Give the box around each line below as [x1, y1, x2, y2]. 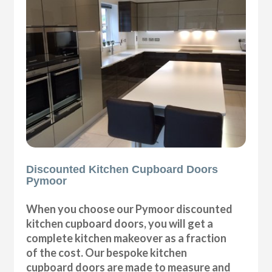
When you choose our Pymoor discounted [26, 202, 233, 216]
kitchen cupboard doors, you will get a [26, 217, 214, 231]
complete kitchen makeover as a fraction [26, 231, 227, 245]
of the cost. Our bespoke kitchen [26, 246, 188, 260]
